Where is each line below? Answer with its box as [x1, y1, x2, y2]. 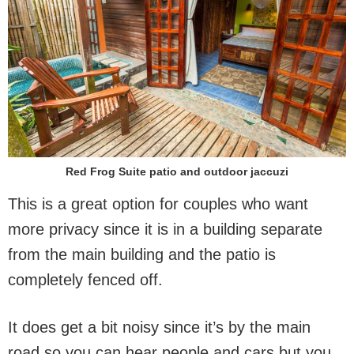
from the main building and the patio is [8, 246, 276, 263]
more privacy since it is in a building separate [8, 220, 322, 238]
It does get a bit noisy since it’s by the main [8, 318, 311, 336]
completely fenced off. [8, 271, 163, 288]
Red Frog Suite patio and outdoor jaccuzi [66, 165, 288, 178]
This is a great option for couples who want [8, 195, 308, 213]
